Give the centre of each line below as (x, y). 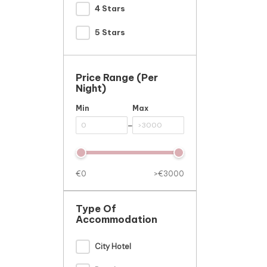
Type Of (96, 208)
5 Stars (110, 32)
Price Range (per (117, 77)
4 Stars (110, 9)
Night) (91, 88)
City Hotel (113, 247)
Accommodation (117, 219)
